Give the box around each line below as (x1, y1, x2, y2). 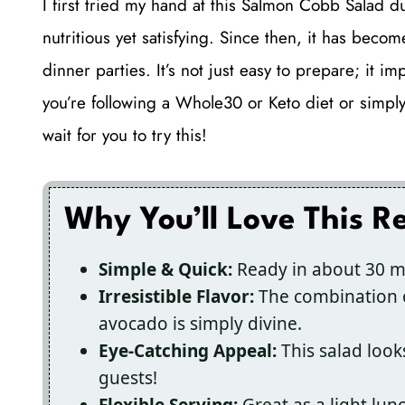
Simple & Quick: (99, 257, 232, 281)
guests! (99, 365, 157, 390)
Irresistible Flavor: (99, 284, 254, 308)
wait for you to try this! (42, 123, 207, 148)
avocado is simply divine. (99, 311, 302, 335)
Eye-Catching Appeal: (99, 338, 277, 363)
